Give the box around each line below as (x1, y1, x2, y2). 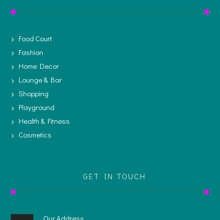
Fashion (19, 47, 44, 57)
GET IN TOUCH (83, 170, 146, 181)
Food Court (19, 33, 53, 43)
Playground (19, 102, 55, 112)
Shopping (19, 88, 49, 98)
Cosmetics (19, 129, 52, 139)
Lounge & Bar (19, 74, 62, 84)
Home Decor (19, 60, 59, 71)
